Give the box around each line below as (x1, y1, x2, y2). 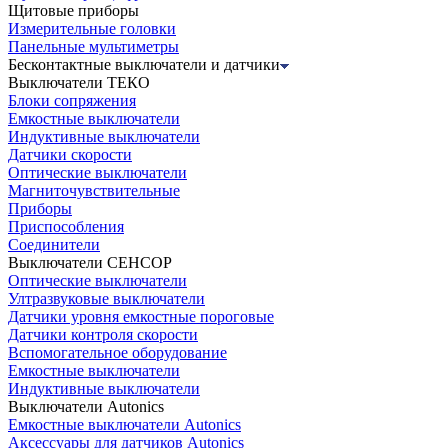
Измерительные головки (8, 20, 176, 38)
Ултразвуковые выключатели (8, 290, 205, 308)
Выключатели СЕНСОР (8, 254, 172, 272)
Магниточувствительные (8, 182, 180, 200)
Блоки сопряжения (8, 92, 136, 110)
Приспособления (8, 218, 124, 236)
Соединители (8, 236, 100, 254)
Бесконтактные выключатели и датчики (8, 56, 280, 74)
